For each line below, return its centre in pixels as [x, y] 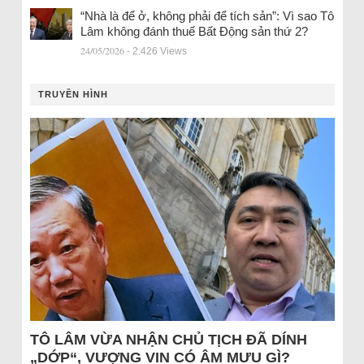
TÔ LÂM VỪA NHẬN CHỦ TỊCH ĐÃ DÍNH [168, 340]
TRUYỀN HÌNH [73, 95]
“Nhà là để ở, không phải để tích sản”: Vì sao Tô [207, 16]
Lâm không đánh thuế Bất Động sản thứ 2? [194, 32]
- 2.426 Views [156, 52]
